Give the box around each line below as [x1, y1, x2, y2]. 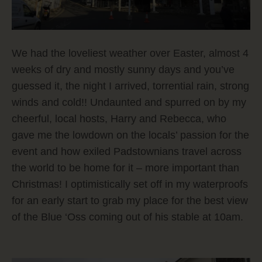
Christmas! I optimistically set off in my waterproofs [12, 178, 248, 190]
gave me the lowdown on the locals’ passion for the [12, 129, 249, 141]
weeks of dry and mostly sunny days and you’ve [12, 63, 235, 75]
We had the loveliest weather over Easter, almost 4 [12, 47, 249, 59]
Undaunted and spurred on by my [90, 96, 246, 108]
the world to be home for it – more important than [12, 161, 239, 174]
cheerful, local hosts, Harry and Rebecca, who [12, 112, 226, 125]
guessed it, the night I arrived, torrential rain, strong [12, 80, 249, 92]
